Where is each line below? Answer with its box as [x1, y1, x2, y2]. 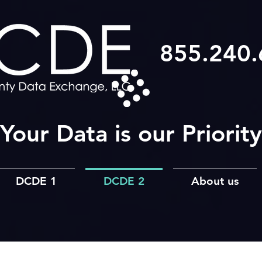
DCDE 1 [15, 174, 57, 188]
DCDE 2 [104, 174, 144, 188]
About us [191, 174, 239, 188]
